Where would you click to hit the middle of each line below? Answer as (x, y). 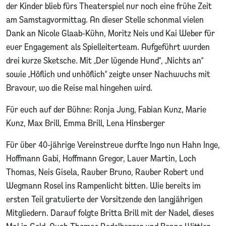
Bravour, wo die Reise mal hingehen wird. (79, 87)
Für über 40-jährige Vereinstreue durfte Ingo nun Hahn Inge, (113, 144)
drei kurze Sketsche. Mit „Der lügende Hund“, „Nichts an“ (105, 60)
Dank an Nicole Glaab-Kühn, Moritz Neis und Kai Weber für (110, 33)
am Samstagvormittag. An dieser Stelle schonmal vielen (105, 19)
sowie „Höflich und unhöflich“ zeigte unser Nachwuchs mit (108, 74)
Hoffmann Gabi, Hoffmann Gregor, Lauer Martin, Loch (101, 158)
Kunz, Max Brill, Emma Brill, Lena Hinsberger (86, 123)
